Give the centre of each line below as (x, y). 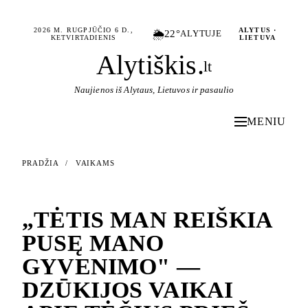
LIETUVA (257, 38)
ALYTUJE (201, 33)
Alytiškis (146, 65)
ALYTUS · (257, 30)
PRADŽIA (41, 163)
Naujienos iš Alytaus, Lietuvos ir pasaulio (154, 89)
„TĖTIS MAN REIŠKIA (147, 219)
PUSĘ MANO (93, 243)
